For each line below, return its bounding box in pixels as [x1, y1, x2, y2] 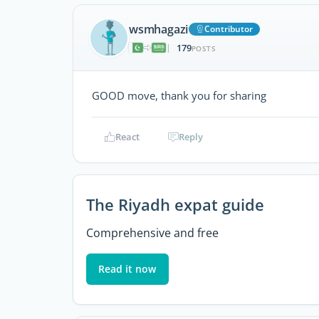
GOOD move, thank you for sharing [92, 88, 266, 103]
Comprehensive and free [85, 224, 219, 241]
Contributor [204, 22, 253, 35]
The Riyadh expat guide [85, 193, 264, 216]
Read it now [98, 261, 157, 276]
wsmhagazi [129, 21, 189, 37]
